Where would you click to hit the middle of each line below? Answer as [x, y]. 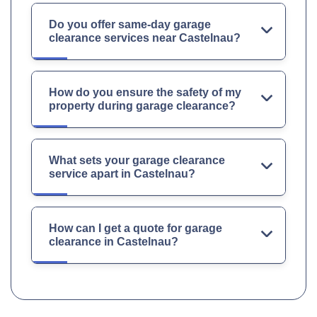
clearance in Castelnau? [114, 242]
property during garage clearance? [142, 106]
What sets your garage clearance [137, 161]
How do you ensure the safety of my [145, 93]
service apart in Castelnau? [122, 174]
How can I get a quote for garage [136, 229]
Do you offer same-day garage [130, 25]
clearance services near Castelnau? [145, 38]
